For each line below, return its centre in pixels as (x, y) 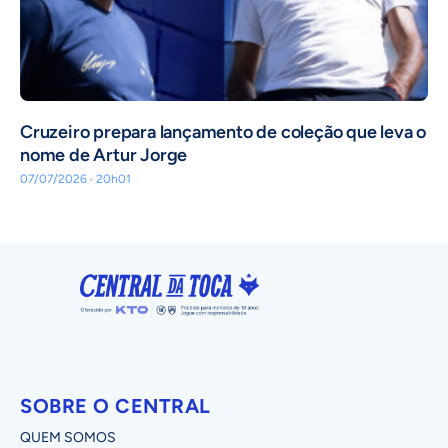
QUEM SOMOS (68, 437)
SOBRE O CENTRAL (115, 405)
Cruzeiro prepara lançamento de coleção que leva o (223, 132)
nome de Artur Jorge (104, 155)
